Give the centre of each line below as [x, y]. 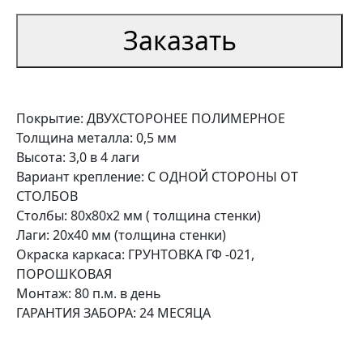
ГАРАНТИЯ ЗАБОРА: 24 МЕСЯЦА [113, 312]
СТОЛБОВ [47, 196]
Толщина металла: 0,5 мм [96, 137]
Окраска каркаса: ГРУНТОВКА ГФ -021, [135, 254]
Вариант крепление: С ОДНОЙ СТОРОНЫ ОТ [157, 176]
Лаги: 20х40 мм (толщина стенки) [121, 235]
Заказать [179, 41]
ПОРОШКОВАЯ [64, 273]
